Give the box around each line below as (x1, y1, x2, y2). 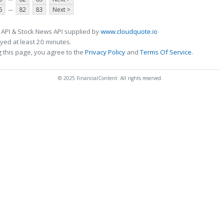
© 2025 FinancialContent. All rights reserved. (57, 75, 163, 82)
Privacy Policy (85, 48, 125, 57)
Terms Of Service (140, 48, 192, 57)
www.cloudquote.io (101, 27, 158, 36)
